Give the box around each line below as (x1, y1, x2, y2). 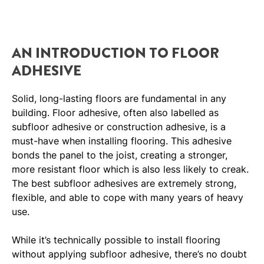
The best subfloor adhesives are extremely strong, (12, 177, 236, 190)
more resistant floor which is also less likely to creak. (12, 163, 249, 176)
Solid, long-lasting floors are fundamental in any (12, 93, 226, 105)
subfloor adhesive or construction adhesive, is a (12, 121, 226, 133)
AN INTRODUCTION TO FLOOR (12, 43, 219, 64)
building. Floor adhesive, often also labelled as (12, 107, 219, 119)
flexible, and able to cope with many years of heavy (12, 192, 243, 204)
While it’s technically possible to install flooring (12, 234, 220, 246)
